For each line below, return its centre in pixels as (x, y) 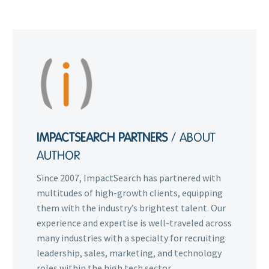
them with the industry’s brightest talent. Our (131, 207)
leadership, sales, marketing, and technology (129, 252)
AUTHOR (58, 155)
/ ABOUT (193, 137)
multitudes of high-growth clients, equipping (130, 192)
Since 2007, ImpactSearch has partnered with (129, 177)
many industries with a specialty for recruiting (131, 237)
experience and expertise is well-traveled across (134, 222)
